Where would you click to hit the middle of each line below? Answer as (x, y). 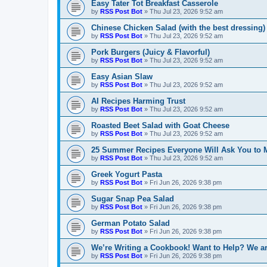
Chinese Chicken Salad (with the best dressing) (178, 28)
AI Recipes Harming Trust (138, 101)
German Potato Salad (131, 223)
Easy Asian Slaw (122, 77)
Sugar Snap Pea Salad (133, 199)
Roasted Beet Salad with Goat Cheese (160, 126)
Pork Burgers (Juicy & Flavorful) (150, 52)
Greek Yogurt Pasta (127, 175)
